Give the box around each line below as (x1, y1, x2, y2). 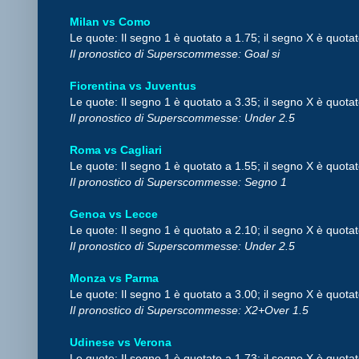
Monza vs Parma (70, 271, 162, 284)
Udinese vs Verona (70, 335, 175, 349)
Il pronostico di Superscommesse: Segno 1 (70, 175, 290, 188)
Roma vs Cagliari (70, 143, 165, 156)
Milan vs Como (70, 14, 154, 28)
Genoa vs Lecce (70, 207, 161, 220)
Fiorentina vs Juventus (70, 79, 196, 92)
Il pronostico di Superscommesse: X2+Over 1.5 (70, 303, 312, 317)
